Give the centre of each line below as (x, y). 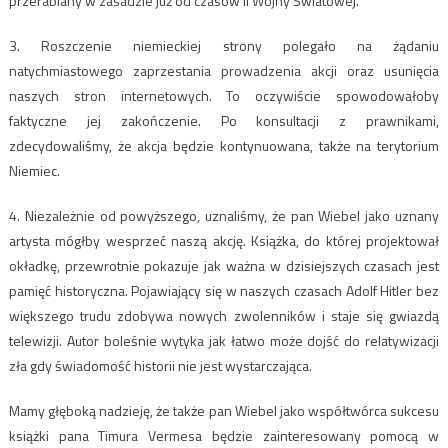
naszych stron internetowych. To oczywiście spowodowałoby (224, 96)
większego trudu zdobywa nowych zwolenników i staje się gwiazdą (224, 316)
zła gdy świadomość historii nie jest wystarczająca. (160, 366)
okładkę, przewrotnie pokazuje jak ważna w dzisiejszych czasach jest (224, 266)
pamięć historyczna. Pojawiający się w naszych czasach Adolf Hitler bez (224, 291)
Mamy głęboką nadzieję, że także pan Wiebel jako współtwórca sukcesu (224, 411)
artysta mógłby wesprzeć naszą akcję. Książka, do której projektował (224, 241)
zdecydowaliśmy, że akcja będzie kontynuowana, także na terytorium (224, 146)
